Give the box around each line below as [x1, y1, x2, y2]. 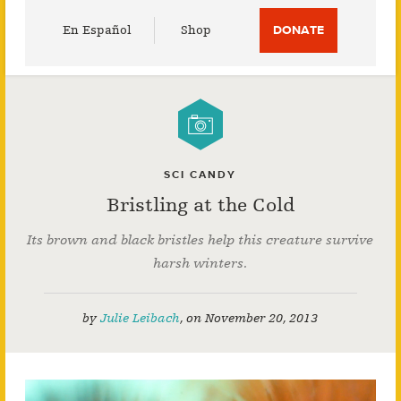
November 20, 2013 [205, 311, 319, 326]
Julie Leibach [100, 311, 181, 326]
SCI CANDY [164, 168, 237, 181]
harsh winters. [153, 255, 248, 271]
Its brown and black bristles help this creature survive [27, 232, 374, 248]
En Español [63, 22, 132, 38]
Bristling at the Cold [106, 194, 294, 217]
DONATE [273, 22, 325, 38]
